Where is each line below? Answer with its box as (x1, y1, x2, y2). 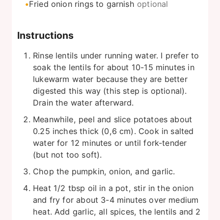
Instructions (17, 29, 74, 42)
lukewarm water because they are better (33, 74, 188, 84)
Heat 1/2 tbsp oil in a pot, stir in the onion (33, 183, 194, 193)
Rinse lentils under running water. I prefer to (33, 51, 199, 61)
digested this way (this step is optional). (33, 86, 187, 96)
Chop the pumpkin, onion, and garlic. (33, 166, 175, 177)
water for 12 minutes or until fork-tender (33, 138, 187, 148)
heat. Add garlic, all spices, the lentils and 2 (33, 207, 201, 217)
